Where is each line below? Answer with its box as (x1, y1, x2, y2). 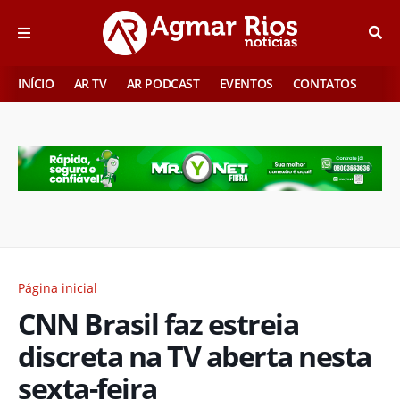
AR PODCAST (126, 75, 200, 92)
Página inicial (18, 279, 97, 296)
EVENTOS (219, 75, 273, 92)
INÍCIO (18, 75, 54, 92)
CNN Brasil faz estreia (18, 304, 298, 343)
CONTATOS (292, 75, 357, 92)
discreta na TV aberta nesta (18, 336, 371, 375)
